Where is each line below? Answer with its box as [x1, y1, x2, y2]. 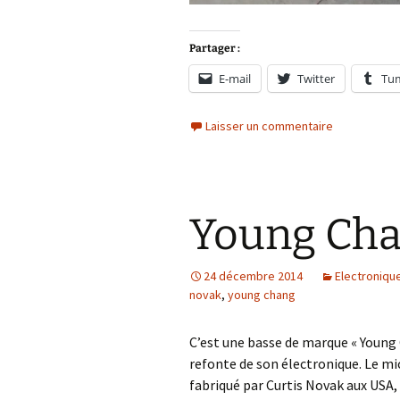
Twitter [297, 71, 335, 87]
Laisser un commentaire [205, 118, 333, 135]
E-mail [219, 71, 251, 87]
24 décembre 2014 [204, 268, 303, 285]
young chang [228, 287, 296, 304]
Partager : [189, 42, 240, 55]
